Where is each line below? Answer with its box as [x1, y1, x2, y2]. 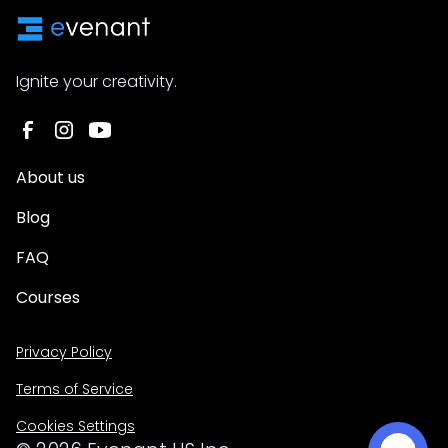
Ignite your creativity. [16, 69, 177, 93]
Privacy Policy [16, 341, 112, 362]
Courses [16, 285, 80, 309]
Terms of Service [16, 378, 133, 399]
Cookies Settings [16, 415, 135, 436]
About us [16, 165, 85, 189]
